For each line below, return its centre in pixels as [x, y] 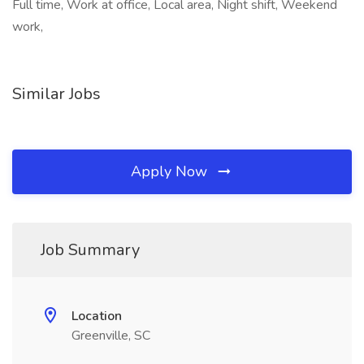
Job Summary [90, 250]
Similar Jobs [56, 94]
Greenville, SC [111, 336]
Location [97, 316]
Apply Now [171, 171]
